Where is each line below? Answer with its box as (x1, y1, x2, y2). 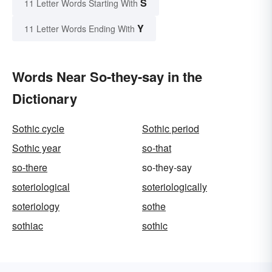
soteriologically (142, 180, 207, 194)
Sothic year (12, 141, 61, 155)
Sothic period (142, 121, 199, 136)
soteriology (12, 199, 59, 214)
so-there (12, 160, 47, 175)
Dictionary (12, 89, 77, 109)
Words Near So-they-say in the (12, 67, 202, 87)
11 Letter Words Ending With (24, 22, 135, 35)
